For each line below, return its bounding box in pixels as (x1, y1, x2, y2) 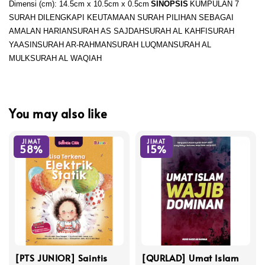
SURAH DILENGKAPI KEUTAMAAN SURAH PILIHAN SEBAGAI (9, 12, 234, 22)
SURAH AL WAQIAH (30, 53, 102, 63)
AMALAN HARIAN (9, 26, 72, 35)
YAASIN (9, 40, 37, 49)
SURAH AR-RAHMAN (37, 40, 112, 49)
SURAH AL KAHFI (144, 26, 208, 35)
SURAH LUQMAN (112, 40, 173, 49)
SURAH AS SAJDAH (72, 26, 144, 35)
